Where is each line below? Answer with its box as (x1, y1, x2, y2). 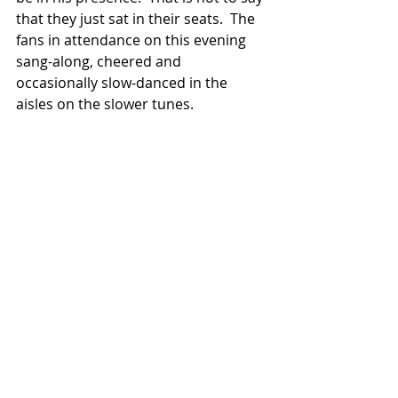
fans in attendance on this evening (16, 30, 250, 51)
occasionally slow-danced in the (16, 73, 231, 93)
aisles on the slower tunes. (16, 94, 194, 115)
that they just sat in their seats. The (16, 9, 259, 29)
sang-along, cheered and (16, 52, 185, 72)
